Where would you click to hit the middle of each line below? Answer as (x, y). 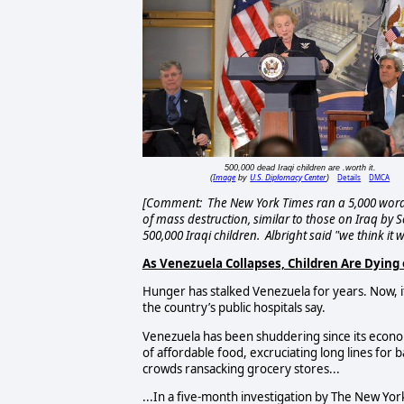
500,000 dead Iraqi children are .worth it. (300, 168)
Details (349, 178)
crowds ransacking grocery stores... (241, 368)
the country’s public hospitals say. (234, 308)
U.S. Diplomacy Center (289, 178)
